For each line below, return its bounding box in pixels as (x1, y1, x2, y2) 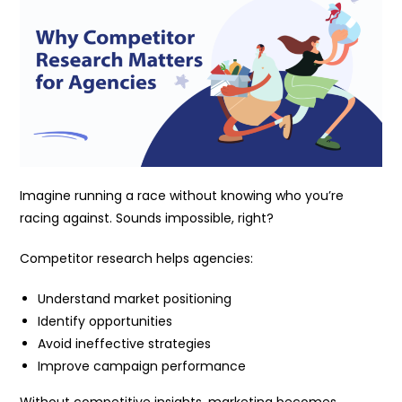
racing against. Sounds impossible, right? (20, 209, 275, 228)
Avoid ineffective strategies (38, 335, 212, 354)
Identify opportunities (38, 312, 173, 331)
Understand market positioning (38, 290, 232, 309)
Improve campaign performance (38, 357, 247, 376)
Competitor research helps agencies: (20, 249, 254, 268)
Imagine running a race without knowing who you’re (20, 187, 345, 205)
